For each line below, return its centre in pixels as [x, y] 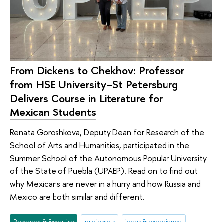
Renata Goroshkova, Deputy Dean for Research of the [107, 132]
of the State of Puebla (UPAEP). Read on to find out [104, 170]
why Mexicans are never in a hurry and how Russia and [105, 183]
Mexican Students [53, 112]
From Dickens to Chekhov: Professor [97, 71]
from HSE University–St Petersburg [94, 84]
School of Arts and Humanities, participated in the [100, 145]
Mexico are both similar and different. [77, 196]
